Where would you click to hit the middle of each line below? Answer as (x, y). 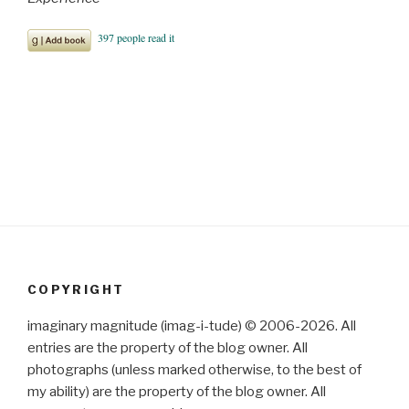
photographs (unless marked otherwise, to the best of (194, 370)
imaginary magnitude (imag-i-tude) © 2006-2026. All (192, 326)
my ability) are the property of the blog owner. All (177, 392)
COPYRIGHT (76, 289)
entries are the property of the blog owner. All (168, 348)
